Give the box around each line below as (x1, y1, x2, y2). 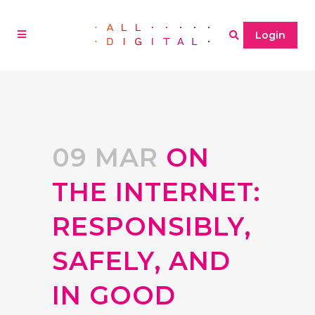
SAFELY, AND (52, 245, 231, 276)
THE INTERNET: (52, 176, 260, 207)
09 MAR (52, 142, 158, 173)
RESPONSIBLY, (52, 211, 251, 242)
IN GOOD (52, 280, 176, 311)
